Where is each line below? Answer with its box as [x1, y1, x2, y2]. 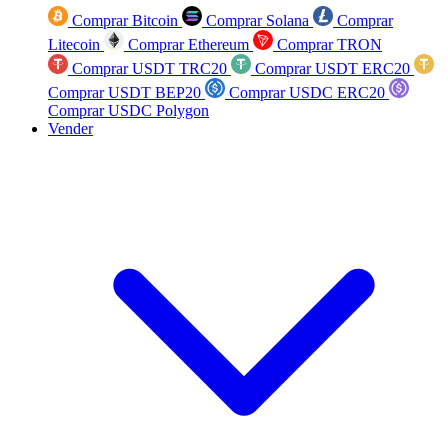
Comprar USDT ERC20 [251, 60, 414, 77]
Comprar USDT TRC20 [68, 60, 231, 77]
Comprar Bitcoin [68, 12, 182, 29]
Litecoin [48, 36, 104, 53]
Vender [48, 120, 93, 137]
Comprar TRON [273, 36, 382, 53]
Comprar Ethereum [124, 36, 253, 53]
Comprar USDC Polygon [48, 102, 209, 119]
